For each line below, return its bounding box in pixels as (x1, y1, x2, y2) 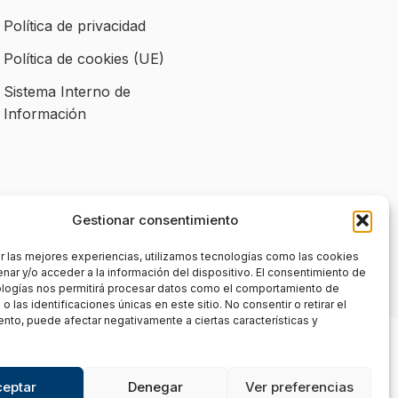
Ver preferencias (244, 378, 354, 395)
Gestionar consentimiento (72, 211, 239, 228)
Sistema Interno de (3, 82, 131, 100)
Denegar (127, 378, 183, 395)
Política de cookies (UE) (3, 49, 164, 68)
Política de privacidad (3, 16, 146, 35)
